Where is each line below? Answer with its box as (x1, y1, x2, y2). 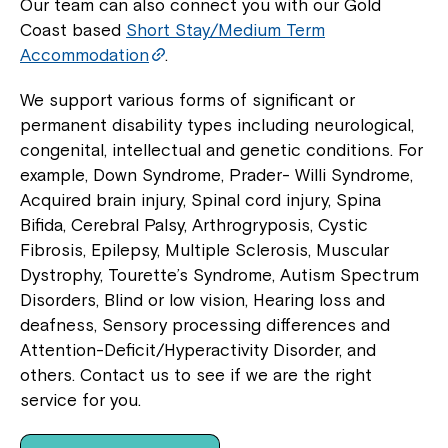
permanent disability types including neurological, (20, 114, 414, 135)
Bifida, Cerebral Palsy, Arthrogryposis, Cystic (20, 214, 368, 235)
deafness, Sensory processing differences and (20, 314, 390, 335)
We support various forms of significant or (20, 89, 355, 110)
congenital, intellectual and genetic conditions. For (20, 139, 423, 160)
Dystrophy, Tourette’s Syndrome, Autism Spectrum (20, 264, 419, 285)
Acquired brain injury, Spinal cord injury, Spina (20, 189, 381, 210)
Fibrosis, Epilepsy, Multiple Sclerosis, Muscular (20, 239, 389, 260)
